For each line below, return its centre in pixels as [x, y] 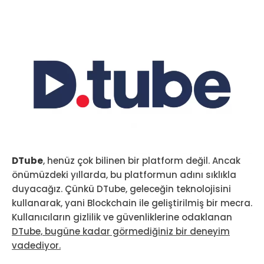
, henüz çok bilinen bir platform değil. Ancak [142, 160]
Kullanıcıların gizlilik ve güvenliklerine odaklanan [122, 217]
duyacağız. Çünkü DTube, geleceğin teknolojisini [121, 189]
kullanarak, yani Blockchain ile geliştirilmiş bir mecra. [132, 203]
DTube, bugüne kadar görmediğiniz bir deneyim [121, 231]
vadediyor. [36, 245]
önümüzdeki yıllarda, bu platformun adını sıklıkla [124, 174]
